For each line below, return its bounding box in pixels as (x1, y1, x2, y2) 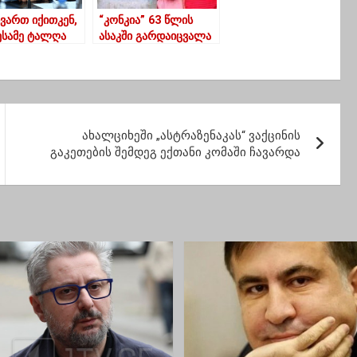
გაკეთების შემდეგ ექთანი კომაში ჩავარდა (50, 145, 301, 159)
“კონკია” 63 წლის (99, 14, 193, 27)
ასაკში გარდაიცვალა (99, 29, 211, 43)
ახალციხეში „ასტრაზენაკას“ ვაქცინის (82, 128, 301, 143)
